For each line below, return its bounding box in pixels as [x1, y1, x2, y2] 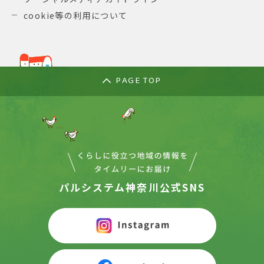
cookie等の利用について [24, 9, 128, 21]
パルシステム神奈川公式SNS [59, 179, 205, 194]
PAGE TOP [115, 74, 161, 88]
